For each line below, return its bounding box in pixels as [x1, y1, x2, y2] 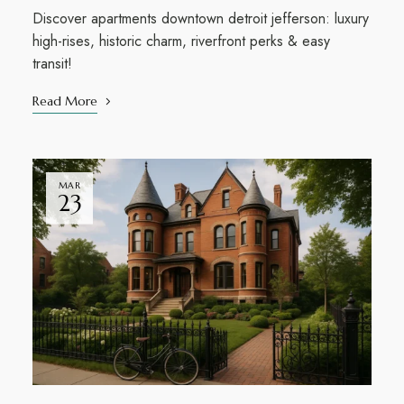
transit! [32, 52, 72, 74]
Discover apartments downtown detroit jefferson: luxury [32, 7, 369, 29]
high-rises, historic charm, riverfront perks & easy [32, 30, 330, 51]
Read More [32, 92, 97, 109]
